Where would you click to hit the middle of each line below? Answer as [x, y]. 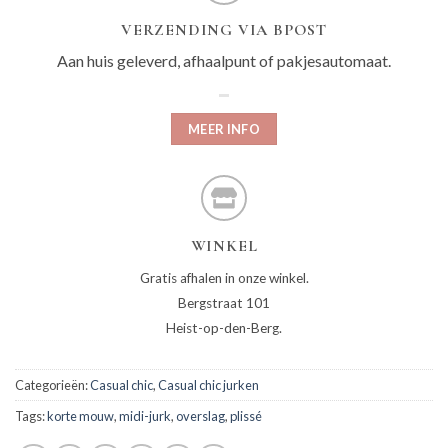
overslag [200, 416]
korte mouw [80, 416]
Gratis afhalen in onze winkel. [224, 278]
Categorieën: [52, 385]
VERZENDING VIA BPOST [224, 30]
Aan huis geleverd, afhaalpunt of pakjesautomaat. [224, 61]
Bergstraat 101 [224, 303]
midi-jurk [145, 416]
